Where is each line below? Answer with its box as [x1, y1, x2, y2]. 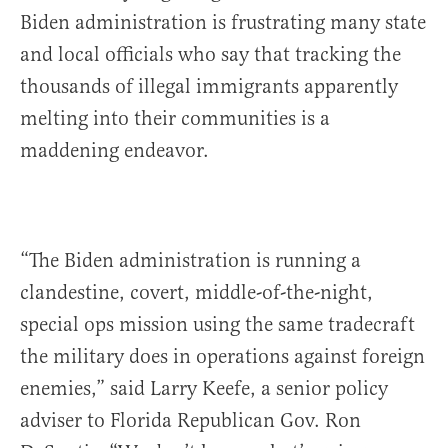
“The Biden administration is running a [20, 248, 361, 274]
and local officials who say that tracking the [20, 42, 401, 68]
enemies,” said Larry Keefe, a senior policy [20, 376, 388, 402]
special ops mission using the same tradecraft [20, 312, 415, 338]
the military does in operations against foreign [20, 344, 425, 370]
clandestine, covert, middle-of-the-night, [20, 280, 373, 306]
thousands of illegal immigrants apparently [20, 74, 398, 100]
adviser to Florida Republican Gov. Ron [20, 408, 361, 434]
